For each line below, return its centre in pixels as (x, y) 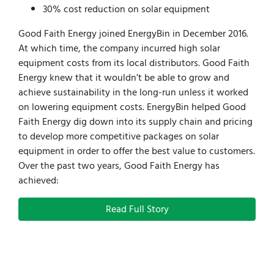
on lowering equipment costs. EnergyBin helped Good (132, 107)
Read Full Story (137, 209)
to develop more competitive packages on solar (119, 137)
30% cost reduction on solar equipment (126, 9)
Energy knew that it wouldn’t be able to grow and (124, 78)
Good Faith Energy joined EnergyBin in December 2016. (133, 34)
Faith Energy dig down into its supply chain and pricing (135, 122)
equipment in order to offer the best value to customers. (137, 151)
